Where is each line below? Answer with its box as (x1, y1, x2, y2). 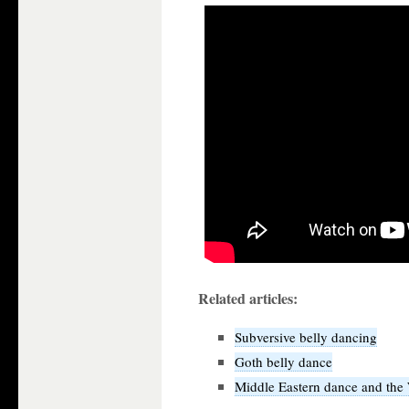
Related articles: (198, 288, 298, 309)
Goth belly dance (235, 352, 332, 371)
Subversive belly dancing (235, 328, 377, 346)
